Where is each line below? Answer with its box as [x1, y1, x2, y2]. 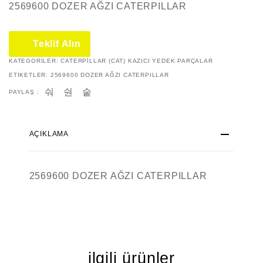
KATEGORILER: [9, 57, 61, 64]
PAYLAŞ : [9, 88, 39, 95]
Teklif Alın [33, 38, 81, 49]
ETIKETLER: [9, 71, 50, 78]
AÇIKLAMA [29, 130, 69, 139]
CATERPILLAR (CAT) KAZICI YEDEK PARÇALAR [60, 57, 213, 64]
